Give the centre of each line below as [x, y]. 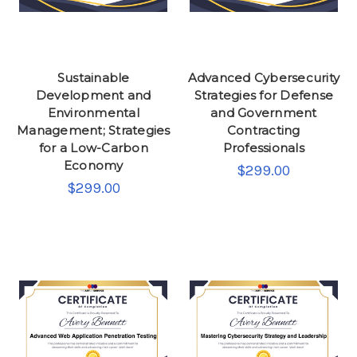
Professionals [263, 147]
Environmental [93, 112]
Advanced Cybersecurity [263, 77]
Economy [93, 165]
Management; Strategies [94, 130]
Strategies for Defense [263, 95]
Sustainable [93, 77]
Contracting [263, 130]
